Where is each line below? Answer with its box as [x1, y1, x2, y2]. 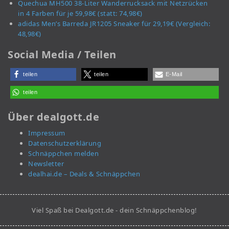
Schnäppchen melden [28, 149, 99, 158]
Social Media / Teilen [8, 48, 117, 62]
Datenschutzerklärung [28, 139, 101, 148]
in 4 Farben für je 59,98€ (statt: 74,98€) [18, 9, 143, 18]
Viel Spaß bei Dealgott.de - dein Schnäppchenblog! [32, 205, 197, 215]
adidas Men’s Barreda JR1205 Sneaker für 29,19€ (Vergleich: [18, 19, 210, 29]
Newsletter [28, 159, 64, 169]
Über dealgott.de [8, 110, 99, 124]
